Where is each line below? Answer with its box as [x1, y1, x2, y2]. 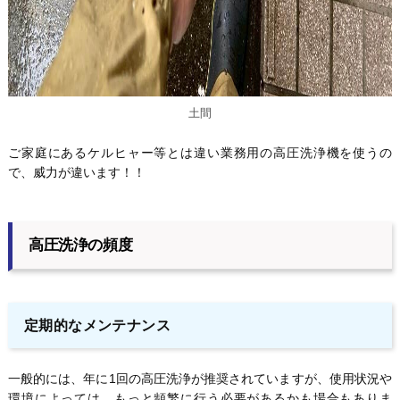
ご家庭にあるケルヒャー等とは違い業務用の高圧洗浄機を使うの [7, 145, 393, 160]
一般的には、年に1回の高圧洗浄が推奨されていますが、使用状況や [7, 371, 393, 386]
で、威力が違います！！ [7, 164, 146, 179]
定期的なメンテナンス [23, 317, 171, 333]
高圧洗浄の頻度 [28, 237, 133, 254]
